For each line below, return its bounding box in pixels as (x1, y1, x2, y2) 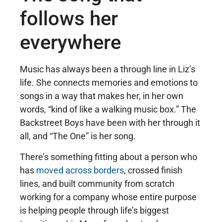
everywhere (20, 31, 121, 55)
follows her (20, 7, 118, 31)
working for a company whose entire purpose (20, 191, 197, 202)
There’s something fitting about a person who (20, 151, 197, 162)
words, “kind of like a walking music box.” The (20, 104, 196, 115)
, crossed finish (124, 165, 182, 175)
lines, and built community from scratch (20, 178, 174, 189)
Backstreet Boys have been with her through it (20, 117, 200, 128)
